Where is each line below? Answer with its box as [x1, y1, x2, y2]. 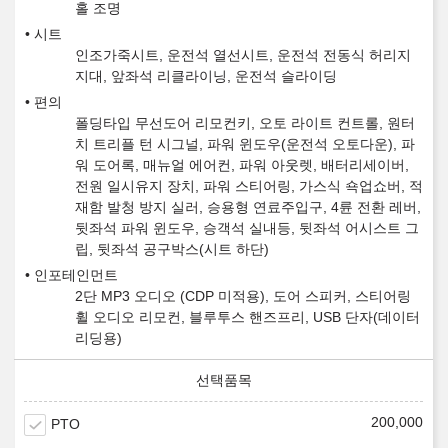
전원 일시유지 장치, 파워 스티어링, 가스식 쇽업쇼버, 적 [75, 178, 423, 195]
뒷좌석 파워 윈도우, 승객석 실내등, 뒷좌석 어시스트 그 [75, 220, 419, 237]
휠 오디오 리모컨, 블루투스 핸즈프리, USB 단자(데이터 [75, 309, 420, 326]
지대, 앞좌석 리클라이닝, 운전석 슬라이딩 [75, 68, 337, 85]
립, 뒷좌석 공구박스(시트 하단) [75, 241, 269, 258]
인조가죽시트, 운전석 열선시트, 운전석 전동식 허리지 [75, 47, 411, 64]
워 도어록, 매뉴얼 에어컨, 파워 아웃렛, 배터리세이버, [75, 157, 409, 174]
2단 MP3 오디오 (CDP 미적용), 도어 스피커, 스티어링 [75, 288, 411, 305]
